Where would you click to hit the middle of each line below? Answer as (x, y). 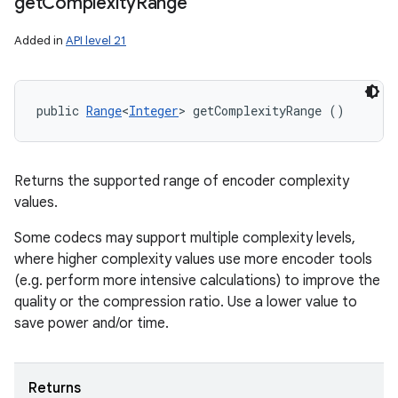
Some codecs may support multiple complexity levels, (185, 238)
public (61, 111)
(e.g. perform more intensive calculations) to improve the (197, 281)
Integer (154, 111)
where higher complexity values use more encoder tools (193, 259)
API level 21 (96, 40)
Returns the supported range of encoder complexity (182, 181)
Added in (40, 40)
